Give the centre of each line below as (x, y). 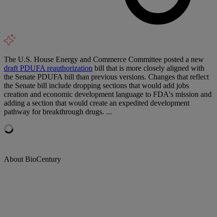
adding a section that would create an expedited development (97, 103)
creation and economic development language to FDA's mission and (108, 94)
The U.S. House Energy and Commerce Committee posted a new (104, 59)
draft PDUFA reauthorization (48, 68)
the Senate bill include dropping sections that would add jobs (96, 85)
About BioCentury (32, 159)
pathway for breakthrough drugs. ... (58, 111)
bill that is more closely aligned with (148, 68)
